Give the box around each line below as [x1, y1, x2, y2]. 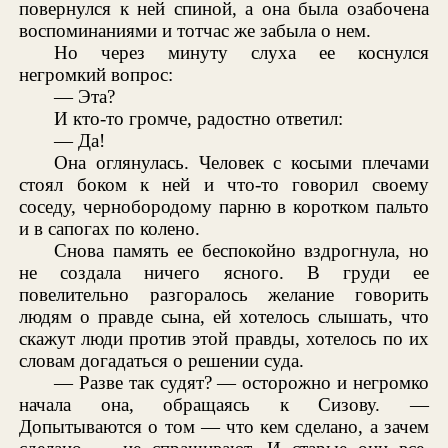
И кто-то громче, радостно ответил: [54, 107, 344, 129]
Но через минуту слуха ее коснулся [54, 41, 429, 63]
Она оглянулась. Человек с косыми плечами [54, 151, 429, 173]
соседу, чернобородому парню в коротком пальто [19, 195, 429, 217]
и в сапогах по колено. [19, 217, 201, 239]
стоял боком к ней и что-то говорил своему [19, 173, 429, 195]
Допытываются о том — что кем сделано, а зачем [19, 415, 429, 437]
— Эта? [54, 85, 116, 107]
